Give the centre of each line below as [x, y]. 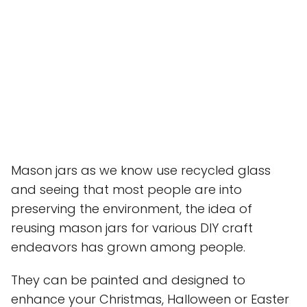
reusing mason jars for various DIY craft [132, 228]
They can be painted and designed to [128, 280]
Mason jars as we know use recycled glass [141, 171]
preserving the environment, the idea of [132, 209]
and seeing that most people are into [126, 190]
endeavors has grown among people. [128, 247]
